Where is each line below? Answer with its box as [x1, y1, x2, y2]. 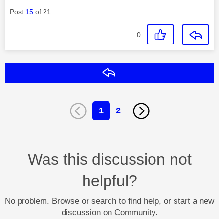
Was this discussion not [27, 151, 192, 169]
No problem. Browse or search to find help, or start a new [5, 197, 214, 206]
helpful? [82, 172, 137, 190]
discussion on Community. [61, 208, 158, 218]
